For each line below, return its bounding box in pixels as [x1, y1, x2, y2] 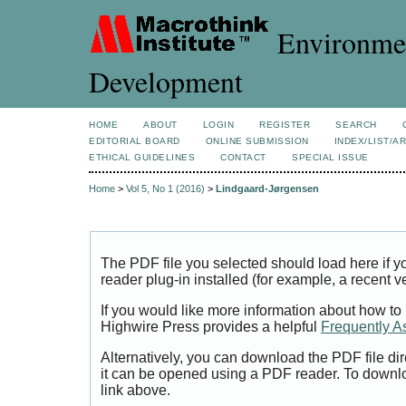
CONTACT [220, 152, 267, 162]
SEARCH [335, 120, 377, 130]
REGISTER [259, 120, 311, 130]
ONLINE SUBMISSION [205, 136, 309, 146]
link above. [101, 382, 170, 398]
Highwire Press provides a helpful [101, 319, 321, 335]
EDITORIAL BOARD [89, 136, 180, 146]
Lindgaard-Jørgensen [216, 183, 319, 195]
